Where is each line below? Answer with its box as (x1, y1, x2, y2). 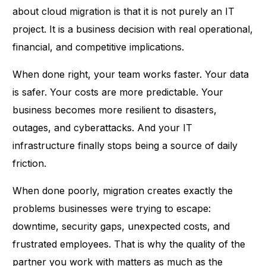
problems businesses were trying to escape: (12, 202, 211, 214)
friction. (12, 157, 47, 169)
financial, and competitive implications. (12, 40, 185, 53)
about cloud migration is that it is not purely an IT (12, 5, 235, 17)
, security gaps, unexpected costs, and (56, 220, 230, 232)
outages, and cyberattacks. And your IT (12, 121, 193, 134)
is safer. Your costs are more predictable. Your (12, 85, 224, 98)
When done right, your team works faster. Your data (12, 68, 249, 80)
